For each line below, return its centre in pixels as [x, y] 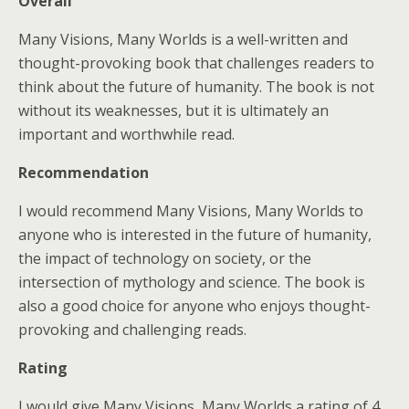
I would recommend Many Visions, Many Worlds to [191, 210]
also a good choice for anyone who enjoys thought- [194, 305]
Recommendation [84, 172]
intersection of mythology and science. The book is [192, 282]
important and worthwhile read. [126, 134]
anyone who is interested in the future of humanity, [195, 234]
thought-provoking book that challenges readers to [196, 63]
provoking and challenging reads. [132, 329]
